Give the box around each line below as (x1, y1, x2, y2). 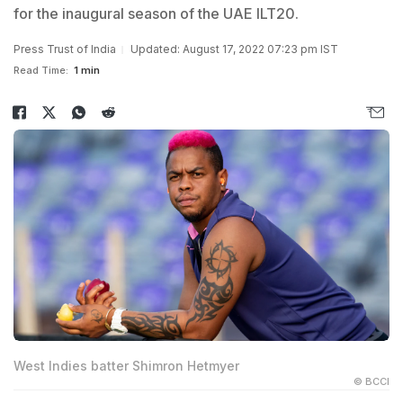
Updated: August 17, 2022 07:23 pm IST (130, 42, 338, 56)
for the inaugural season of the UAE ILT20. (13, 4, 299, 22)
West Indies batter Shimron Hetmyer (13, 358, 239, 374)
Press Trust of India (13, 42, 116, 56)
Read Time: (13, 64, 68, 76)
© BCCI (354, 375, 390, 389)
